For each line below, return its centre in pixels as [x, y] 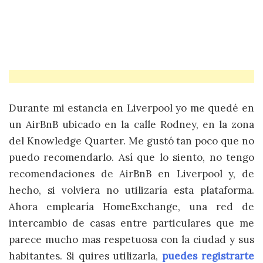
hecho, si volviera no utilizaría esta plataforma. [131, 190]
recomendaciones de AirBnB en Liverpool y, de [131, 173]
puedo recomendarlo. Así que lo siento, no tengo [131, 157]
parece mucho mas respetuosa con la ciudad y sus [131, 239]
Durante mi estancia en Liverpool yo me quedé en [131, 108]
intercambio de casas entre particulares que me [131, 223]
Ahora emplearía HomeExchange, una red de [131, 206]
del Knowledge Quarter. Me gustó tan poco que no [131, 141]
